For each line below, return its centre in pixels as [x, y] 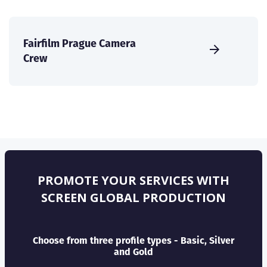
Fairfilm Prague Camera [80, 44]
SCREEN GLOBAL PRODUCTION [133, 198]
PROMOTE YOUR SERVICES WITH [133, 181]
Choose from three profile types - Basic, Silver [133, 241]
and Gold [133, 252]
